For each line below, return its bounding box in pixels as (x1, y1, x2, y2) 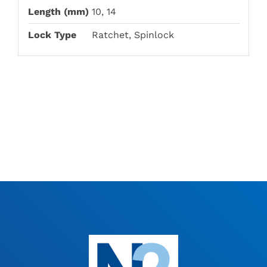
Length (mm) (27, 5, 89, 17)
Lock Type (27, 29, 76, 41)
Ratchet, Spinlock (91, 29, 174, 41)
